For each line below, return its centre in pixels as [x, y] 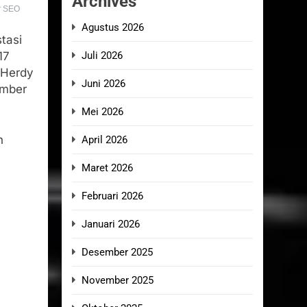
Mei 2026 [102, 112]
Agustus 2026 [113, 27]
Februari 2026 [112, 196]
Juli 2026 [102, 56]
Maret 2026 [107, 168]
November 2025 [118, 280]
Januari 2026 [111, 224]
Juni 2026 [103, 84]
